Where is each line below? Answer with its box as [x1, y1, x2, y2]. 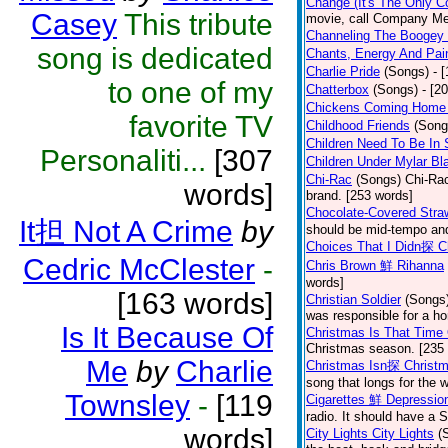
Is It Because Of [61, 321, 273, 354]
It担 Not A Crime [19, 215, 233, 248]
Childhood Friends [306, 118, 410, 133]
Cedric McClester [23, 253, 255, 286]
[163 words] [117, 287, 273, 320]
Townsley [65, 389, 190, 422]
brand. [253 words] [306, 188, 413, 203]
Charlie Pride [306, 64, 380, 79]
